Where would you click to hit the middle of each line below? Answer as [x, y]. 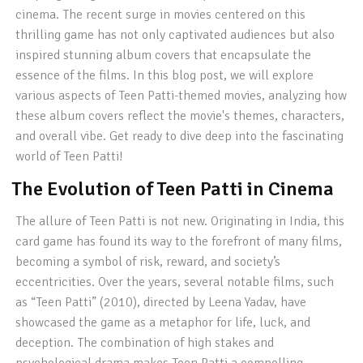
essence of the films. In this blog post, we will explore [165, 75]
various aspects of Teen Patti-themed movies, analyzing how [181, 96]
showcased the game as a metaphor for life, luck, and [163, 322]
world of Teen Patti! [70, 156]
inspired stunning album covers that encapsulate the [164, 55]
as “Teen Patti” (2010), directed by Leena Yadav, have [161, 302]
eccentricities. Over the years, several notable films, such [175, 282]
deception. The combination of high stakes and [145, 343]
